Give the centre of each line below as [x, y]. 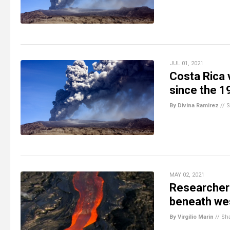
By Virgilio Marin [191, 217]
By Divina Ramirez [194, 105]
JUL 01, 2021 [186, 63]
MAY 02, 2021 [187, 175]
